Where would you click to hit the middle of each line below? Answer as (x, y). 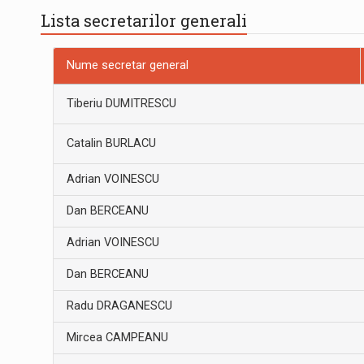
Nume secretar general (128, 65)
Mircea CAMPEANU (117, 337)
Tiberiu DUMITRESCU (121, 103)
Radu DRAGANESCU (119, 305)
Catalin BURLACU (111, 143)
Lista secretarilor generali (144, 20)
